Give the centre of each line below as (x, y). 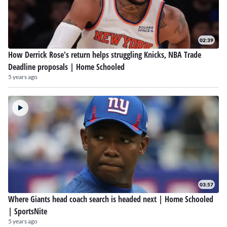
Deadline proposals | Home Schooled (66, 67)
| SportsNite (28, 211)
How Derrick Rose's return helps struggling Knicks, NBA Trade (105, 55)
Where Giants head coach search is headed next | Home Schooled (111, 199)
